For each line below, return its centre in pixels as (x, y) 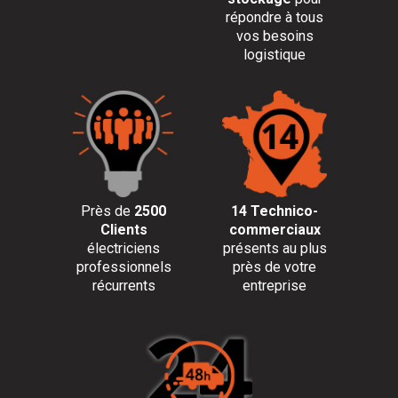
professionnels (123, 267)
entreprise (275, 286)
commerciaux (275, 230)
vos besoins (275, 36)
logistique (275, 55)
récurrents (123, 286)
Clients (123, 230)
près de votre (275, 267)
